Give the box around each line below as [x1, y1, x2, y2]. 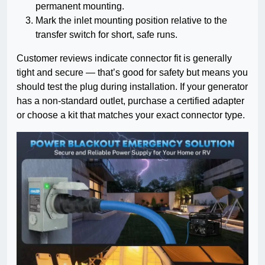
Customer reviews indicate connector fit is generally [17, 53, 232, 64]
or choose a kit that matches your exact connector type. [17, 110, 245, 121]
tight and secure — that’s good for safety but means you [17, 67, 248, 78]
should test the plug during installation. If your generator [17, 82, 248, 92]
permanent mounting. [35, 1, 124, 12]
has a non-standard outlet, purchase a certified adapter [17, 96, 244, 106]
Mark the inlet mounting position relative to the [35, 15, 227, 26]
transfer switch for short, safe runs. [35, 30, 177, 40]
